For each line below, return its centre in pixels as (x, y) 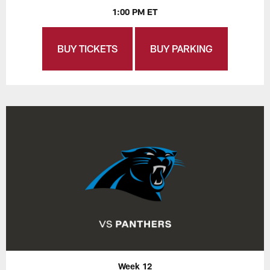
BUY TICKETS (87, 49)
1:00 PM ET (135, 12)
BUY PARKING (181, 49)
